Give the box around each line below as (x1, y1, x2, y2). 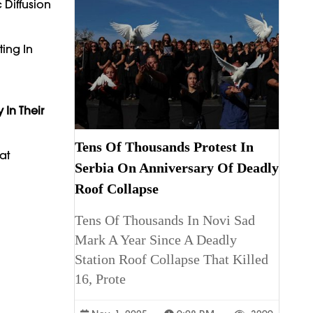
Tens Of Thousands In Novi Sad (75, 212, 255, 228)
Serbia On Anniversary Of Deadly (75, 159, 279, 175)
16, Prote (75, 270, 126, 286)
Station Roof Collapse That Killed (75, 251, 268, 267)
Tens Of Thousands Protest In (75, 138, 254, 154)
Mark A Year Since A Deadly (75, 231, 237, 247)
